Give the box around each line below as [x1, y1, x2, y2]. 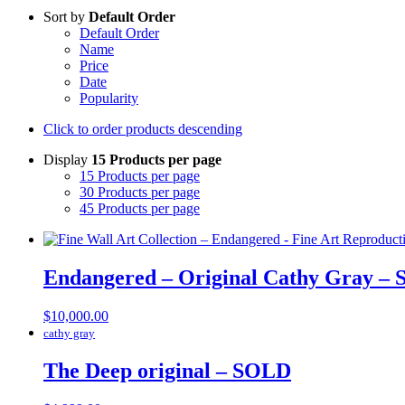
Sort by [43, 8, 89, 24]
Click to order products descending [43, 120, 242, 137]
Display [43, 151, 91, 167]
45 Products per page [80, 200, 200, 216]
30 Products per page [80, 184, 200, 200]
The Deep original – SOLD [43, 358, 291, 382]
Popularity [80, 89, 138, 106]
